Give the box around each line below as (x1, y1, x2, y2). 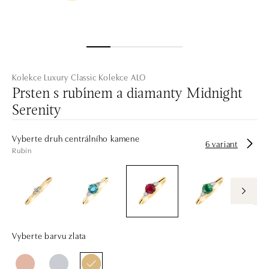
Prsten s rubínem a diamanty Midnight (12, 86, 243, 101)
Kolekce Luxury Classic (12, 70, 97, 83)
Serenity (12, 103, 61, 118)
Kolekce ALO (98, 70, 147, 83)
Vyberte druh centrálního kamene (12, 131, 140, 144)
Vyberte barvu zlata (12, 229, 86, 241)
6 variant (205, 137, 238, 150)
